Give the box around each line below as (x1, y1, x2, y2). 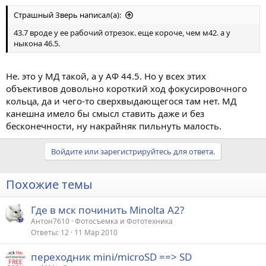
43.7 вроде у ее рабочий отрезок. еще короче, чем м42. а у (14, 27, 230, 38)
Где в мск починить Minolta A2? (31, 202, 184, 217)
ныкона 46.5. (14, 38, 60, 49)
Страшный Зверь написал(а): (14, 9, 121, 20)
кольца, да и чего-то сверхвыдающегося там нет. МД (6, 94, 236, 107)
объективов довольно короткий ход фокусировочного (6, 82, 247, 94)
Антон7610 (31, 216, 69, 226)
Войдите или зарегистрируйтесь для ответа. (51, 145, 215, 157)
